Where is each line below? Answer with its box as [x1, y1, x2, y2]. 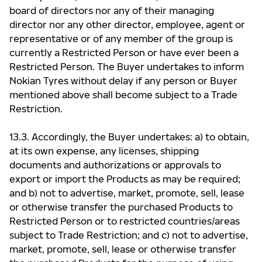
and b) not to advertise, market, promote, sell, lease [9, 187, 244, 199]
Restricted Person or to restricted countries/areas [9, 215, 240, 227]
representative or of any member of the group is [9, 33, 233, 44]
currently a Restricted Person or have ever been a [9, 47, 239, 58]
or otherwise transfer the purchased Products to [9, 201, 233, 213]
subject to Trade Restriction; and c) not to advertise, [9, 229, 248, 241]
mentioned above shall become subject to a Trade [9, 89, 237, 101]
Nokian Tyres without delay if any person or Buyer [9, 75, 237, 87]
